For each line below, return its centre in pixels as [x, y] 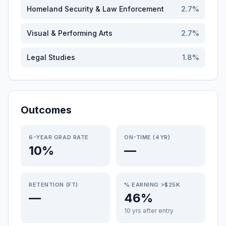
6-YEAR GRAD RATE [59, 137]
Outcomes [46, 110]
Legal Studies [51, 57]
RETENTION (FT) [53, 185]
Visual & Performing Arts [70, 33]
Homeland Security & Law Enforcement [95, 9]
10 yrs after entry [149, 211]
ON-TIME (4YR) [147, 137]
